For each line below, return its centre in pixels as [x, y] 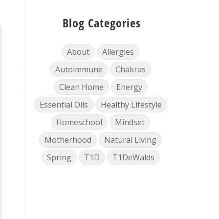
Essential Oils [64, 105]
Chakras [131, 69]
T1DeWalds [133, 157]
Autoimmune [79, 69]
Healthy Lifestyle [131, 105]
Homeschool [79, 122]
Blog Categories [101, 23]
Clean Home [81, 87]
